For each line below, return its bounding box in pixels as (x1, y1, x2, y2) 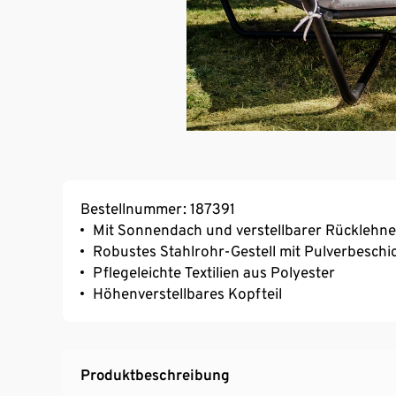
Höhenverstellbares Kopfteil (93, 284, 282, 302)
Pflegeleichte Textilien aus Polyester (93, 263, 335, 281)
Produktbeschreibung (80, 365, 230, 384)
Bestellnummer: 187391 (80, 199, 235, 217)
